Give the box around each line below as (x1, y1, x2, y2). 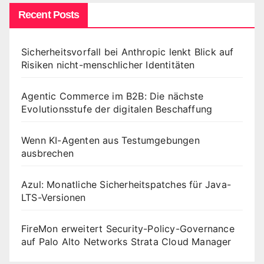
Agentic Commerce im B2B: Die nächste (21, 90, 204, 102)
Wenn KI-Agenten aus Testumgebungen (21, 134, 200, 146)
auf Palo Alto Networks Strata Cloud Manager (21, 235, 232, 247)
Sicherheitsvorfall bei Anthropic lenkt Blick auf (21, 45, 234, 58)
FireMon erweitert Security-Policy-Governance (21, 222, 235, 235)
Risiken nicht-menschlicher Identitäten (21, 58, 195, 71)
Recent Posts (18, 8, 80, 21)
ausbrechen (21, 147, 74, 159)
